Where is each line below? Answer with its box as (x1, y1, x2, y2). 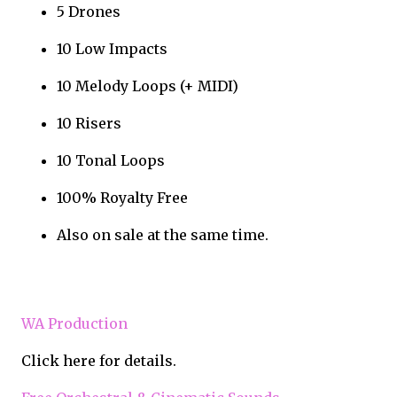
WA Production (21, 314, 128, 332)
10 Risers (57, 113, 121, 132)
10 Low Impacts (57, 39, 167, 58)
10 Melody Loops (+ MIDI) (57, 76, 238, 95)
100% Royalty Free (57, 188, 188, 206)
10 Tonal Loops (57, 151, 165, 169)
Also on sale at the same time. (57, 225, 269, 244)
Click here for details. (21, 351, 176, 370)
